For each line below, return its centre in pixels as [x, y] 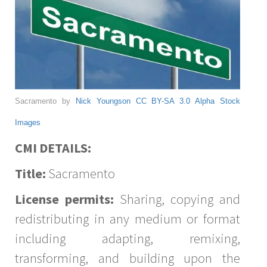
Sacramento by [45, 101]
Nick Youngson [103, 101]
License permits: [64, 199]
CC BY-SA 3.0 [163, 101]
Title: [30, 174]
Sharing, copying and [177, 199]
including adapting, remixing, [128, 239]
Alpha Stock [218, 101]
